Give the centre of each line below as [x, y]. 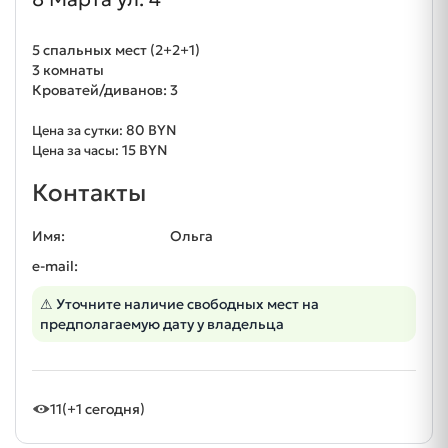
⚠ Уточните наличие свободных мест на [179, 304]
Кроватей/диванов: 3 [105, 90]
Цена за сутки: [79, 130]
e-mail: [55, 266]
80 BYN [151, 130]
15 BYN [145, 150]
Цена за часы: [77, 150]
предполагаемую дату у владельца [162, 324]
